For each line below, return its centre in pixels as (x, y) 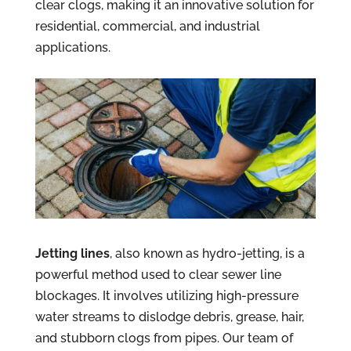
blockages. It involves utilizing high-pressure (166, 296)
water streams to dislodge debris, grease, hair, (169, 317)
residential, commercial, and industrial (147, 26)
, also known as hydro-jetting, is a (207, 254)
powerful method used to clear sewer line (158, 275)
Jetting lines (72, 254)
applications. (72, 47)
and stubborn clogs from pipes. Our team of (164, 338)
